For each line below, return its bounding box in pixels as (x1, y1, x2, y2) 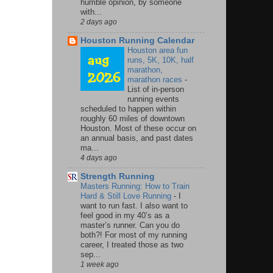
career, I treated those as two (80, 239, 183, 249)
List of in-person (127, 84, 184, 94)
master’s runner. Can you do (80, 220, 180, 230)
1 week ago (80, 260, 119, 269)
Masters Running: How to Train (80, 181, 190, 191)
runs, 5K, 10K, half (127, 55, 194, 65)
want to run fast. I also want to (80, 200, 188, 210)
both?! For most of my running (80, 230, 187, 239)
